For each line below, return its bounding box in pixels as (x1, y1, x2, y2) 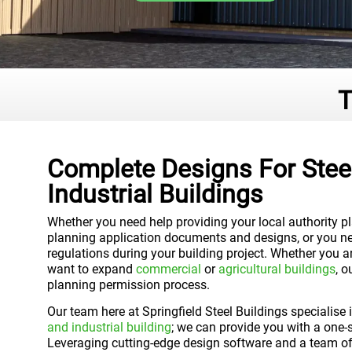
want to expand (47, 262, 136, 277)
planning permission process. (47, 277, 210, 292)
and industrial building (47, 320, 171, 335)
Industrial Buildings (47, 179, 263, 209)
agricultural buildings (218, 262, 335, 277)
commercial (136, 262, 201, 277)
